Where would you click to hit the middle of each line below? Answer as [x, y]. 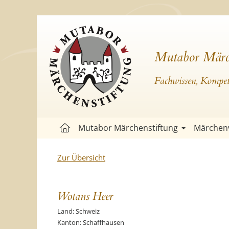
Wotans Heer [85, 196]
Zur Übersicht [81, 157]
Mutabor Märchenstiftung [128, 128]
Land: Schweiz [78, 211]
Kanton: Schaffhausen [91, 222]
